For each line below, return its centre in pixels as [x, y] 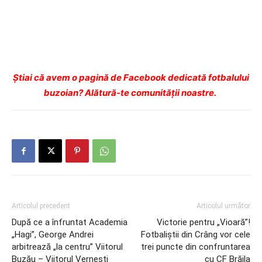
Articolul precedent [41, 206]
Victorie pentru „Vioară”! [204, 222]
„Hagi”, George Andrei [53, 235]
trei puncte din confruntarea [196, 247]
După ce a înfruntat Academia [70, 222]
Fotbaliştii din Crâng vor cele [196, 235]
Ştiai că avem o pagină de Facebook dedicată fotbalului [131, 77]
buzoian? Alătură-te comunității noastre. [131, 93]
